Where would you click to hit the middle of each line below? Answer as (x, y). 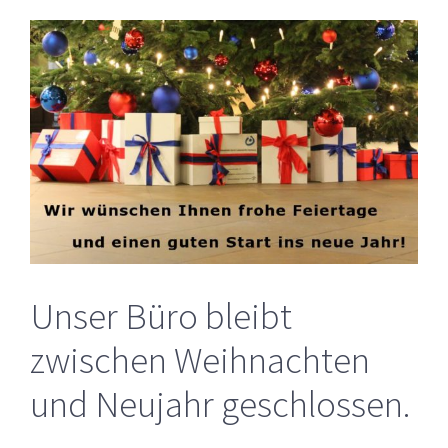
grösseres (71, 73)
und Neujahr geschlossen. (220, 403)
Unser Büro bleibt (161, 315)
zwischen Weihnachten (200, 359)
